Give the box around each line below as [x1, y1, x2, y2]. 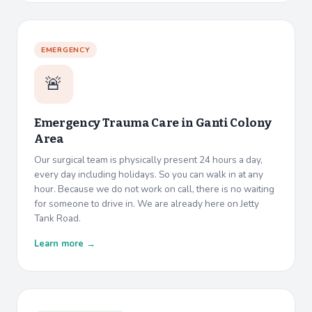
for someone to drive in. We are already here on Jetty [34, 197, 259, 211]
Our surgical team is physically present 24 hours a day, [34, 153, 263, 167]
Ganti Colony [195, 116, 272, 131]
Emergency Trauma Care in [34, 116, 196, 131]
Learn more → [34, 237, 95, 251]
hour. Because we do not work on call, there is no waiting [34, 182, 274, 196]
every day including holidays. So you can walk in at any [34, 168, 263, 182]
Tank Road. [34, 212, 81, 226]
